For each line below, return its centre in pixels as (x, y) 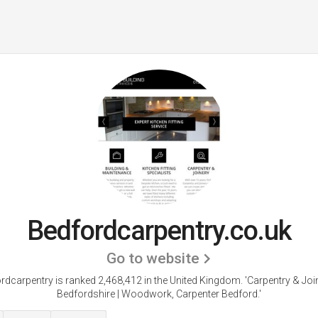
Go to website (153, 258)
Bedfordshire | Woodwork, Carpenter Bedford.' (159, 294)
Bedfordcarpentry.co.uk (159, 231)
